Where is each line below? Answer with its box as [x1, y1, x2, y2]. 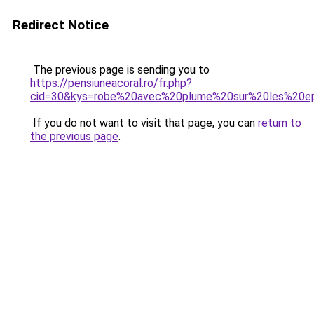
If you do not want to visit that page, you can [30, 116, 258, 130]
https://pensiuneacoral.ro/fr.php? [30, 76, 192, 90]
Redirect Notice [13, 17, 109, 33]
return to [258, 116, 301, 130]
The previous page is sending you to [30, 63, 210, 76]
